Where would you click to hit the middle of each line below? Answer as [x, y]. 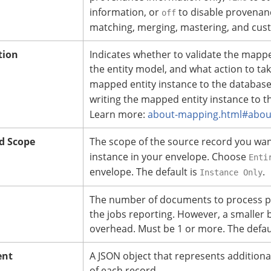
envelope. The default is [145, 172]
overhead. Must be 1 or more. [157, 229]
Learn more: [119, 115]
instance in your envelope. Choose [169, 157]
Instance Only [231, 173]
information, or [126, 12]
